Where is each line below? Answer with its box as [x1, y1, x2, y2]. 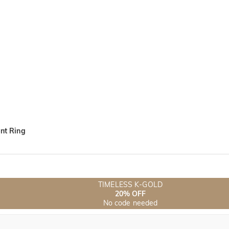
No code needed [103, 198, 158, 208]
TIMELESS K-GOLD [98, 179, 163, 189]
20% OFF [114, 189, 146, 198]
